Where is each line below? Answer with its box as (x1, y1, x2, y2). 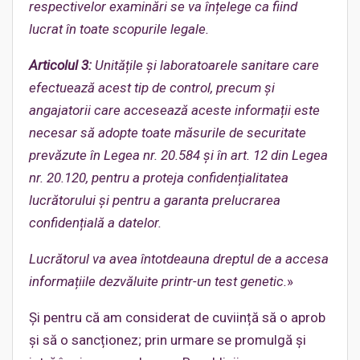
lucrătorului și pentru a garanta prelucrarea (29, 192, 280, 208)
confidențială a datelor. (29, 215, 162, 231)
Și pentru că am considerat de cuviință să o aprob (29, 309, 325, 325)
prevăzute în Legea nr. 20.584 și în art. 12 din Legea (29, 147, 328, 163)
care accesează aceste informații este (94, 102, 320, 118)
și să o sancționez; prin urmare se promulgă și (29, 332, 306, 348)
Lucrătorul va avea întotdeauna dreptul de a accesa (29, 251, 329, 267)
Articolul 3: (29, 57, 92, 73)
